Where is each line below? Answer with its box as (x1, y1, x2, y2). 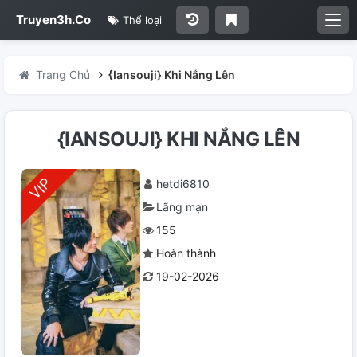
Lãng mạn (156, 200, 208, 214)
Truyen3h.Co (16, 12, 91, 27)
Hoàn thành (156, 246, 216, 260)
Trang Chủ (35, 68, 90, 81)
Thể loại (120, 14, 163, 26)
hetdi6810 (156, 177, 210, 190)
